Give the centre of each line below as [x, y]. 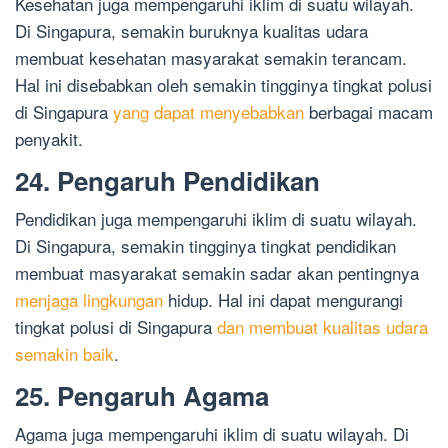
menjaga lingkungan [89, 300]
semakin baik [64, 354]
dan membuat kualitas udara [322, 327]
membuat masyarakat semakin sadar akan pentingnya [217, 273]
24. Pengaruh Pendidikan [167, 181]
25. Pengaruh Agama [142, 396]
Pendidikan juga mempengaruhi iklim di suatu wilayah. [216, 219]
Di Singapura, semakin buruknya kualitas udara [191, 31]
